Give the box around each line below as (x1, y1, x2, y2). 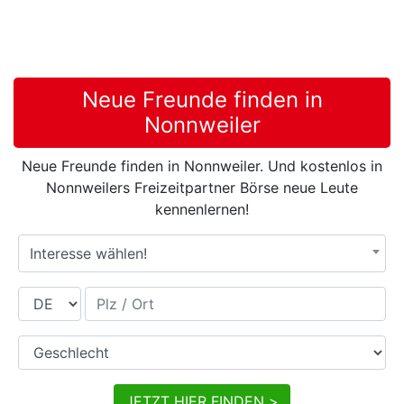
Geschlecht (17, 336, 93, 355)
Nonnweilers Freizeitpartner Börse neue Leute (46, 179, 358, 197)
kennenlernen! (155, 200, 249, 219)
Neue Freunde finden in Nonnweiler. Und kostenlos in (22, 157, 382, 176)
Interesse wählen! (30, 244, 147, 263)
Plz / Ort (84, 288, 142, 307)
